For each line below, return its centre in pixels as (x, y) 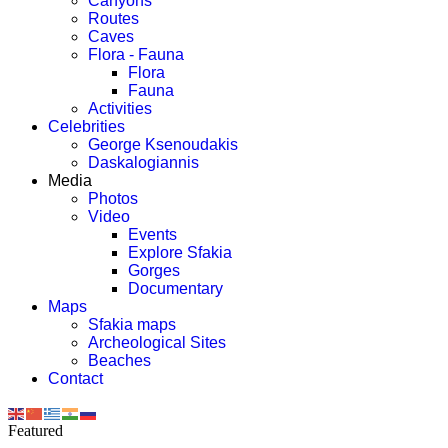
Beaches (119, 360)
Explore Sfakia (180, 252)
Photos (113, 198)
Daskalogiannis (143, 162)
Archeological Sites (157, 342)
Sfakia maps (132, 324)
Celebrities (86, 126)
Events (152, 234)
